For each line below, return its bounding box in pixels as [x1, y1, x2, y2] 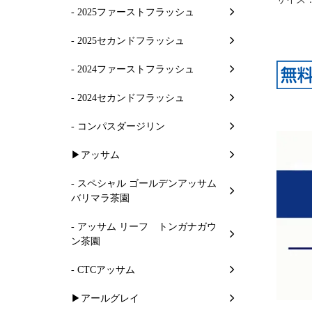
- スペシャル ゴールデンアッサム [71, 178, 217, 189]
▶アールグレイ [71, 292, 139, 304]
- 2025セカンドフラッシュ [71, 35, 185, 46]
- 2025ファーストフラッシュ [71, 6, 194, 17]
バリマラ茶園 [71, 192, 130, 203]
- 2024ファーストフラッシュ [71, 63, 194, 75]
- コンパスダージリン [71, 120, 165, 132]
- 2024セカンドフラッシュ [71, 92, 185, 103]
